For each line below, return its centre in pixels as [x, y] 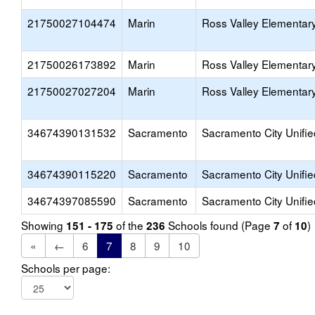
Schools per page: [66, 268]
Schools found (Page [219, 225]
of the [130, 225]
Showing [44, 225]
